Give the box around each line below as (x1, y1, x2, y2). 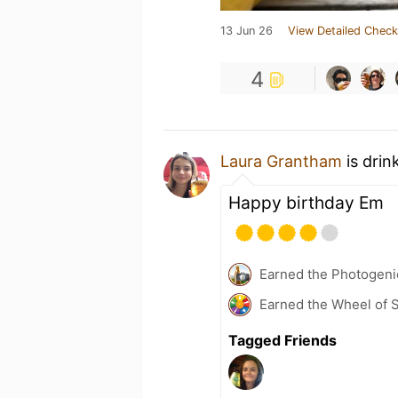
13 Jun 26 (220, 24, 273, 37)
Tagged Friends (228, 331, 337, 349)
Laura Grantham (220, 152, 342, 171)
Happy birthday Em (228, 192, 384, 213)
